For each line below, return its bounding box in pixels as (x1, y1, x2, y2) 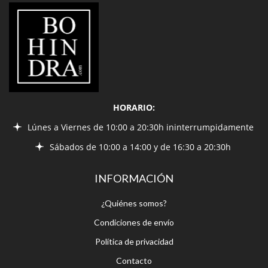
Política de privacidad (95, 185, 173, 196)
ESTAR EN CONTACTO (78, 234, 190, 248)
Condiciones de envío (94, 166, 174, 177)
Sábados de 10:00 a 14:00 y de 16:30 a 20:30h (50, 90, 231, 102)
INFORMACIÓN (95, 121, 173, 135)
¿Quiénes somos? (101, 147, 167, 158)
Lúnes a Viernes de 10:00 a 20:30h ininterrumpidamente (27, 71, 254, 83)
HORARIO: (113, 51, 155, 63)
